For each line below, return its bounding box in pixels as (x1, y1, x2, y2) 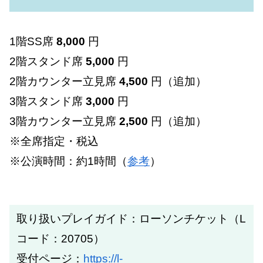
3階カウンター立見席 (9, 115, 119, 128)
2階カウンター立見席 (9, 75, 119, 88)
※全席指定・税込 (9, 135, 99, 148)
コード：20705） (16, 232, 104, 245)
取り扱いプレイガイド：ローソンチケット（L (16, 213, 246, 225)
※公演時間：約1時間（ (9, 155, 127, 168)
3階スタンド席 (9, 95, 86, 108)
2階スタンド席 (9, 55, 86, 68)
